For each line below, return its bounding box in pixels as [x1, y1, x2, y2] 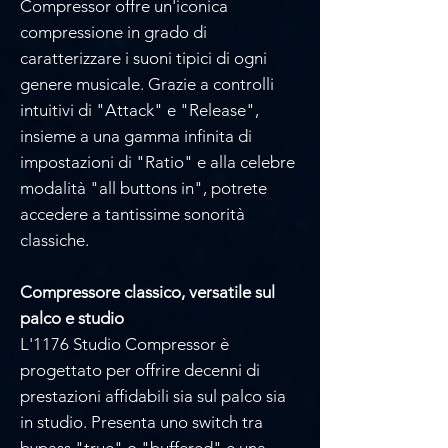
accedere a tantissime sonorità [20, 203, 245, 224]
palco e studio [20, 307, 124, 328]
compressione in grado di [20, 21, 207, 42]
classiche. [20, 229, 89, 250]
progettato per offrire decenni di [20, 359, 260, 380]
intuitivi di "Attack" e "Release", [20, 99, 259, 120]
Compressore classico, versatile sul [20, 281, 275, 302]
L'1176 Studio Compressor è [20, 333, 229, 354]
